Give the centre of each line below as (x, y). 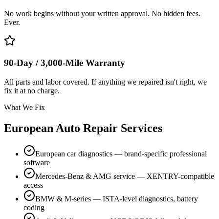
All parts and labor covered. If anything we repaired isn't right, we (105, 82)
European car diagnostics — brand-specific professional (121, 153)
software (37, 162)
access (33, 185)
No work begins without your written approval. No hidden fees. (102, 14)
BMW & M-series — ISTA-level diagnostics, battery (117, 198)
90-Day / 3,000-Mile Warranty (65, 63)
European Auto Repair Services (83, 128)
